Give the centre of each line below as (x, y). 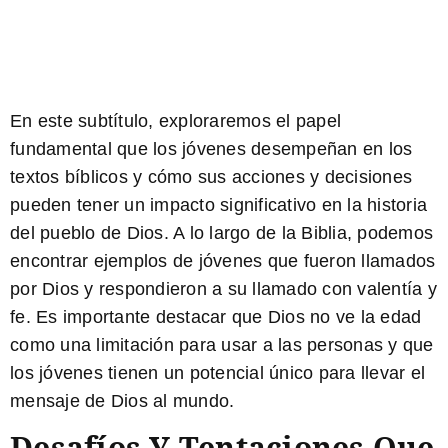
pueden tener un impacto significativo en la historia (218, 205)
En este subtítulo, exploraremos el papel (175, 121)
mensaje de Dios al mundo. (122, 401)
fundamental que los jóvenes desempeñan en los (211, 149)
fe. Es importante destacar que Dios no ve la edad (216, 317)
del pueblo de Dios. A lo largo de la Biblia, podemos (221, 233)
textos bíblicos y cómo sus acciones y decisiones (211, 177)
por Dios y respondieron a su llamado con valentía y (223, 289)
